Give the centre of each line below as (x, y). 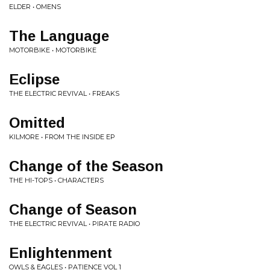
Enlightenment (61, 253)
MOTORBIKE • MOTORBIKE (53, 50)
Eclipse (34, 79)
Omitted (37, 123)
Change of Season (73, 209)
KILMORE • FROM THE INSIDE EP (62, 137)
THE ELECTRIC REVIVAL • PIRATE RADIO (74, 224)
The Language (59, 36)
